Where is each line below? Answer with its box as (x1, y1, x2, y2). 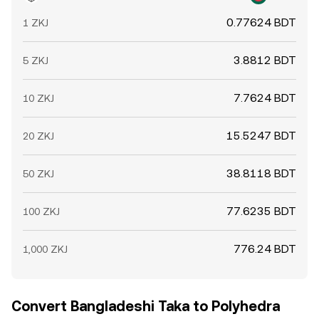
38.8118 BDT (226, 167, 296, 180)
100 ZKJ (23, 206, 60, 217)
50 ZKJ (23, 168, 54, 179)
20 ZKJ (23, 130, 54, 142)
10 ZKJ (23, 93, 54, 104)
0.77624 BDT (226, 16, 296, 29)
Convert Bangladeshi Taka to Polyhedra (11, 298, 280, 315)
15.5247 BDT (226, 129, 296, 142)
